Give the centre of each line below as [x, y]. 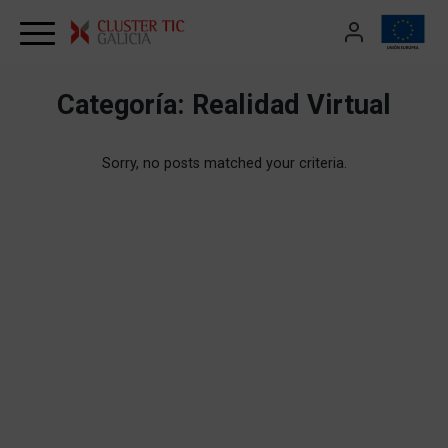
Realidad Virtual [291, 105]
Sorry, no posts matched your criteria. [224, 163]
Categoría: [124, 105]
